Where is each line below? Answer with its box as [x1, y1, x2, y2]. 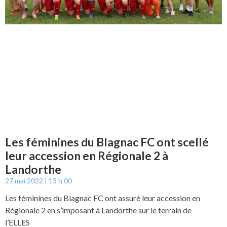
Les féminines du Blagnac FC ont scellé [5, 135, 209, 149]
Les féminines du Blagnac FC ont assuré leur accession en [5, 193, 200, 203]
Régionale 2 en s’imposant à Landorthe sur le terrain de [5, 205, 192, 215]
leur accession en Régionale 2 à [5, 148, 168, 163]
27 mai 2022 [5, 176, 45, 185]
